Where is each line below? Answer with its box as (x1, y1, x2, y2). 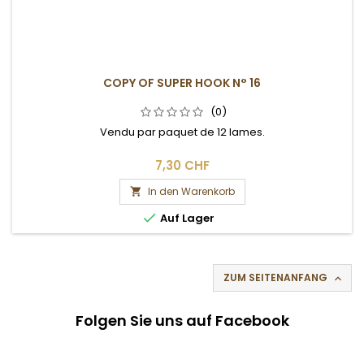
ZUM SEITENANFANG (223, 270, 330, 284)
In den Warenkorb (147, 184, 235, 198)
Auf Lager (158, 210, 214, 226)
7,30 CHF (154, 156, 210, 174)
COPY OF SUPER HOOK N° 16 (103, 74, 261, 91)
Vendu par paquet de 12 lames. (99, 123, 265, 140)
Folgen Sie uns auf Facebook (75, 310, 289, 331)
